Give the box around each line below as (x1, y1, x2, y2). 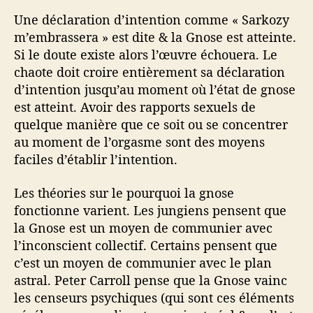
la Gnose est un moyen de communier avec (14, 219, 272, 236)
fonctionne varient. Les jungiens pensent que (14, 201, 286, 219)
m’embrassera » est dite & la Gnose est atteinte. (14, 29, 296, 46)
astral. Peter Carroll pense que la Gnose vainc (14, 271, 287, 289)
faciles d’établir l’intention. (14, 151, 177, 168)
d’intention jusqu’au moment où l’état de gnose (14, 81, 296, 99)
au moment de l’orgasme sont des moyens (14, 133, 265, 151)
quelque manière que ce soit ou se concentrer (14, 116, 288, 133)
